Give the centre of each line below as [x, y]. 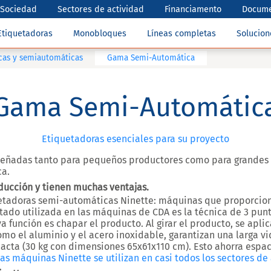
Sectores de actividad [101, 9]
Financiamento [193, 9]
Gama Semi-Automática [151, 58]
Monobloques [100, 34]
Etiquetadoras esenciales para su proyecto [135, 139]
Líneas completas [181, 34]
